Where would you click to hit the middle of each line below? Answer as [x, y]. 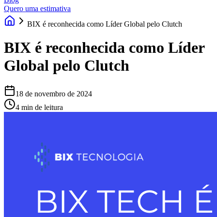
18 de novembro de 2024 [54, 94]
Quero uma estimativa [37, 8]
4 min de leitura [39, 108]
